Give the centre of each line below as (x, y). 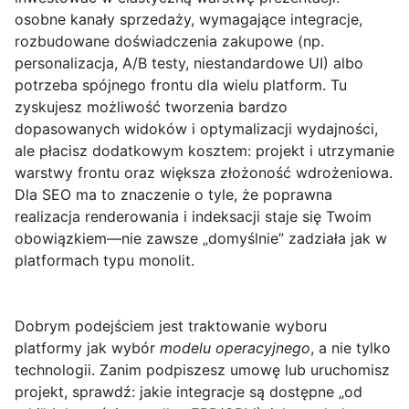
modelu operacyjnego (235, 348)
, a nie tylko (351, 348)
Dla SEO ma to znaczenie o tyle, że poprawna (173, 195)
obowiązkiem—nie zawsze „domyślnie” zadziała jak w (201, 239)
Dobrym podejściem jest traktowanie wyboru (171, 326)
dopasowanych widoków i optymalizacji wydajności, (196, 129)
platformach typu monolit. (105, 261)
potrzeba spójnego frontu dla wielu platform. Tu (181, 85)
